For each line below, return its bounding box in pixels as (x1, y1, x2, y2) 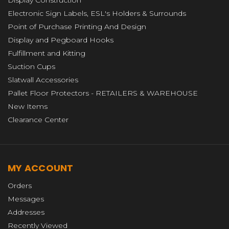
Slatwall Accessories (8, 75, 78, 84)
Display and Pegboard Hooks (8, 35, 113, 44)
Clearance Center (8, 114, 68, 124)
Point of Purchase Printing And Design (8, 21, 146, 31)
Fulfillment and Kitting (8, 48, 85, 58)
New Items (8, 101, 48, 111)
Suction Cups (8, 61, 55, 71)
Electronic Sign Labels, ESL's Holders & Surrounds (8, 8, 186, 18)
